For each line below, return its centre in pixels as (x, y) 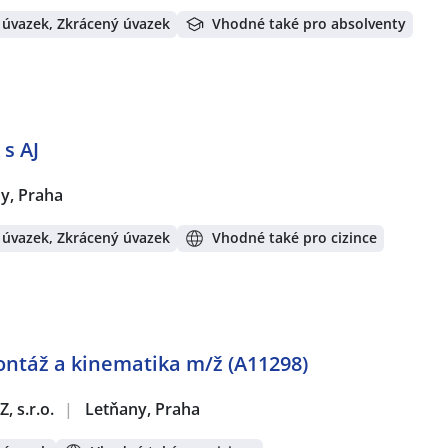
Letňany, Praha (142, 408)
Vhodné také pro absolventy (309, 24)
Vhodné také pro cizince (294, 238)
